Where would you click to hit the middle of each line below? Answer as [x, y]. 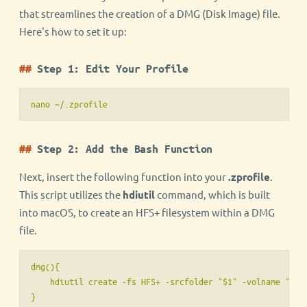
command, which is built [212, 195]
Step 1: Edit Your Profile [113, 69]
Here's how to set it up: [73, 32]
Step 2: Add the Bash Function [125, 149]
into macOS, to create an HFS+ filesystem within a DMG [147, 212]
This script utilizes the [71, 195]
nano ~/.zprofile [69, 104]
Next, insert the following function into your [124, 177]
